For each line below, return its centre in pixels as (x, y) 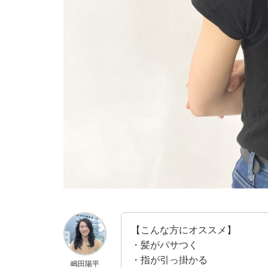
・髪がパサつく (165, 245)
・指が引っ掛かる (169, 260)
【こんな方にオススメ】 (184, 230)
